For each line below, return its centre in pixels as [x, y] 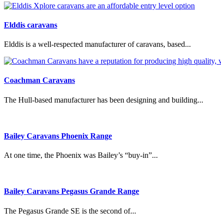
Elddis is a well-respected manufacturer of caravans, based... [97, 44]
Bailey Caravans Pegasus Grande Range [72, 191]
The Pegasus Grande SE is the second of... [70, 211]
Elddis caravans [31, 25]
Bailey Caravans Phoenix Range [58, 136]
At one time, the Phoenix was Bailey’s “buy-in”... [81, 155]
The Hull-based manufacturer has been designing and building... [104, 100]
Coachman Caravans [39, 80]
